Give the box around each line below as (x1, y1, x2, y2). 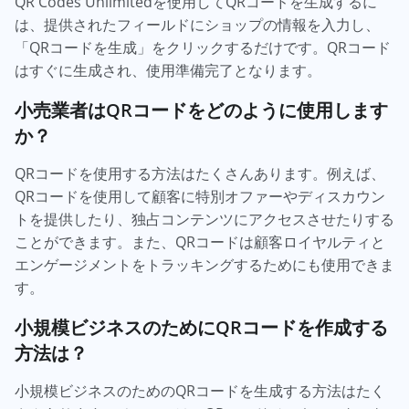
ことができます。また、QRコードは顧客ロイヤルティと (15, 232, 385, 252)
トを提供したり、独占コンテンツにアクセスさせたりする (15, 209, 394, 229)
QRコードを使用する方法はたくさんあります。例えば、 (15, 163, 385, 184)
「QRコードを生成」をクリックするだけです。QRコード (15, 37, 391, 58)
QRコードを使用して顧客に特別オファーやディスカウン (15, 186, 385, 206)
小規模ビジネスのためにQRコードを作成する (15, 314, 388, 340)
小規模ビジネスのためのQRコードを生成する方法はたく (15, 381, 385, 401)
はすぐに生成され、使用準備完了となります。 (15, 60, 321, 80)
